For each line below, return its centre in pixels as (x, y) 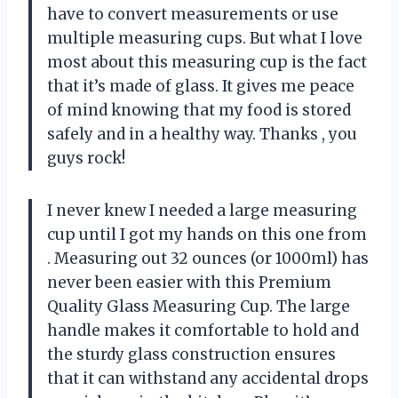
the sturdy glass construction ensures (191, 355)
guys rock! (86, 159)
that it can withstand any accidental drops (208, 379)
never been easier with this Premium (189, 283)
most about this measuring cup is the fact (207, 63)
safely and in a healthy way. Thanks (184, 135)
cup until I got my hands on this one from (207, 235)
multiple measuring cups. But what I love (205, 39)
